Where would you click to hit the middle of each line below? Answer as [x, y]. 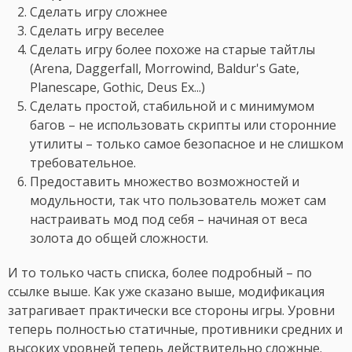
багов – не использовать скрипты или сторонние [183, 125]
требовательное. [83, 163]
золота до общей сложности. [119, 238]
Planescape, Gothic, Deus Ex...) [117, 88]
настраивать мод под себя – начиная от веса [169, 220]
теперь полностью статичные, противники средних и [175, 330]
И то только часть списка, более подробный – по [160, 273]
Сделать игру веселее [97, 31]
